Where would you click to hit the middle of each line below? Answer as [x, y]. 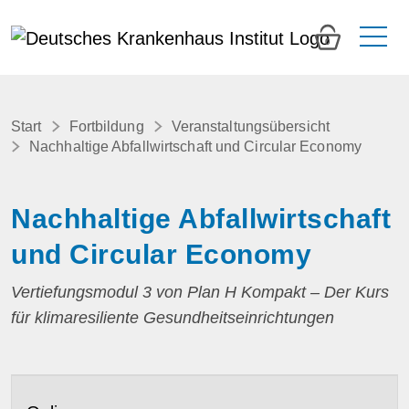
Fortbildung [106, 126]
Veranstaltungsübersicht [250, 126]
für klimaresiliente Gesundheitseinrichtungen [173, 318]
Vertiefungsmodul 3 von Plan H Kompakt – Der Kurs [200, 292]
